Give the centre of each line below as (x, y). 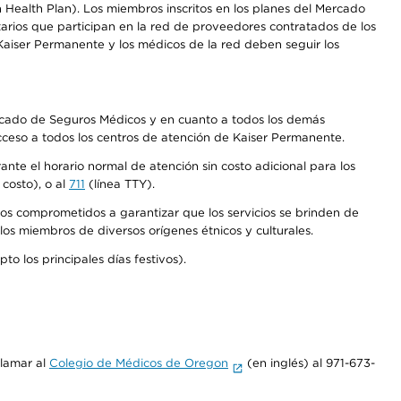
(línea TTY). (122, 184)
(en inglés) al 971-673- (309, 363)
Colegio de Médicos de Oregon (139, 363)
